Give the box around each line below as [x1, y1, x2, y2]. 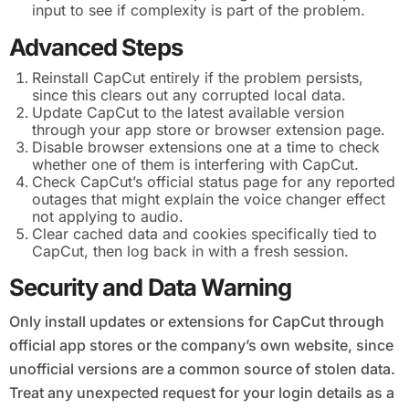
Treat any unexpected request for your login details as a [8, 383, 394, 402]
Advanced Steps [8, 33, 183, 62]
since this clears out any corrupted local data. [32, 85, 347, 104]
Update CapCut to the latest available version [32, 102, 345, 121]
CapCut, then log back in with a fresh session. [32, 241, 350, 260]
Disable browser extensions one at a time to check [32, 137, 381, 156]
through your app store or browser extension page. [32, 120, 386, 139]
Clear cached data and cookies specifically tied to [32, 224, 378, 243]
